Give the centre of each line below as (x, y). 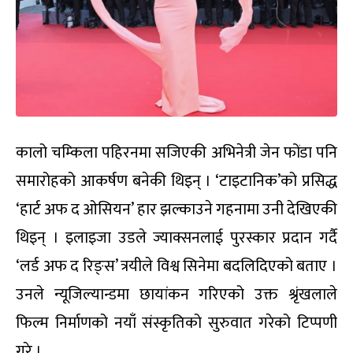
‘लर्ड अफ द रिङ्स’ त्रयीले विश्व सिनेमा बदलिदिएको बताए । (176, 267)
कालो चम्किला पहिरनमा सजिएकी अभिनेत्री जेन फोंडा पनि (176, 153)
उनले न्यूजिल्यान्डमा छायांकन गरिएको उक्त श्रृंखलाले (176, 295)
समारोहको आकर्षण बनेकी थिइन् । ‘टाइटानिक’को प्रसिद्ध (176, 182)
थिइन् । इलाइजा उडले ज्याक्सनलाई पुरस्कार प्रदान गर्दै (176, 238)
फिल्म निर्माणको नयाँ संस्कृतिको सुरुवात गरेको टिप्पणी (176, 323)
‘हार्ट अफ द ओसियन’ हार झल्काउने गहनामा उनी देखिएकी (176, 210)
